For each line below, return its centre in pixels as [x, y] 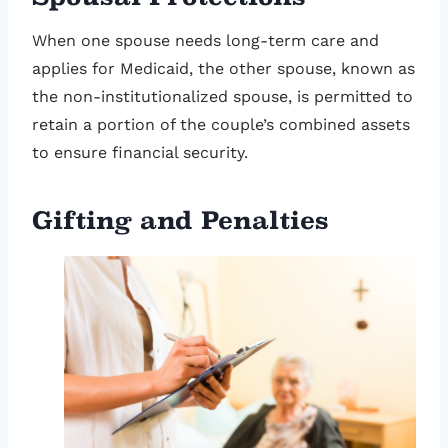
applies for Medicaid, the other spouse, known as [223, 69]
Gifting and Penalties [180, 221]
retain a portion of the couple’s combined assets [221, 125]
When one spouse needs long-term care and [205, 41]
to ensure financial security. [140, 153]
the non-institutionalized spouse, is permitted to [222, 97]
